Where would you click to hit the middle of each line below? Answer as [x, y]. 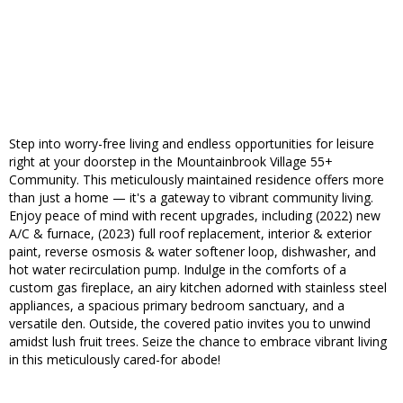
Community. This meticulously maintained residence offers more [197, 180]
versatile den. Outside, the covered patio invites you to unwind [190, 324]
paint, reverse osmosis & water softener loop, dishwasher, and [193, 252]
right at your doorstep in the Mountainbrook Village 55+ [171, 162]
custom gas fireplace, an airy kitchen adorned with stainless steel [198, 288]
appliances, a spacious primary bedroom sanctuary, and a [177, 306]
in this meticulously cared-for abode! [115, 360]
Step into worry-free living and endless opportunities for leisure [192, 144]
